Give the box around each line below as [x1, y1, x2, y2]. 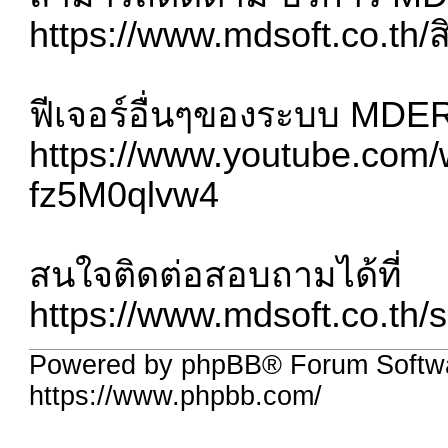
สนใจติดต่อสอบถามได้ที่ [29, 254, 403, 295]
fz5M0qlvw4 [29, 174, 220, 215]
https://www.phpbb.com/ [29, 381, 323, 412]
